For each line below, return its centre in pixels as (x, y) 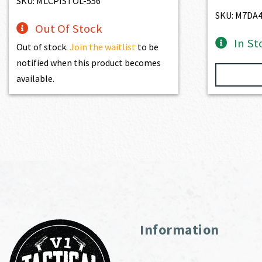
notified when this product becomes (89, 62)
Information (180, 229)
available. (36, 78)
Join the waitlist (103, 46)
